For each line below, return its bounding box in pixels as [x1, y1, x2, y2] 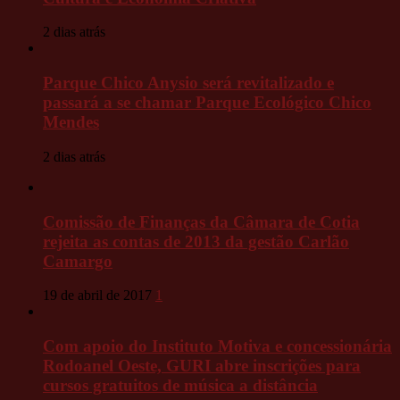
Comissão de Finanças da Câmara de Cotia [43, 212, 360, 231]
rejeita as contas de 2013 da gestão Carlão [43, 231, 349, 251]
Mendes [43, 112, 99, 132]
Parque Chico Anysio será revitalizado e [43, 73, 334, 93]
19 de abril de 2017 [43, 287, 152, 304]
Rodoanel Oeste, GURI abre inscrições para [43, 356, 361, 375]
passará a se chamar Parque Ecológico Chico [43, 93, 371, 112]
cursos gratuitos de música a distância [43, 376, 318, 395]
